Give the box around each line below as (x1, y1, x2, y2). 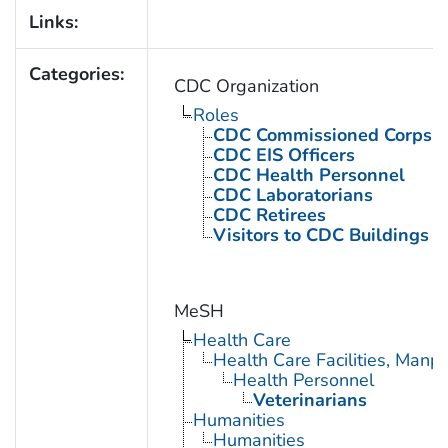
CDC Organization (173, 74, 319, 99)
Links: (28, 10, 78, 35)
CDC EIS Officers (212, 143, 355, 168)
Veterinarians (252, 388, 367, 413)
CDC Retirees (212, 203, 326, 228)
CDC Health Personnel (212, 163, 405, 188)
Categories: (28, 62, 124, 87)
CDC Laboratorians (212, 183, 373, 208)
